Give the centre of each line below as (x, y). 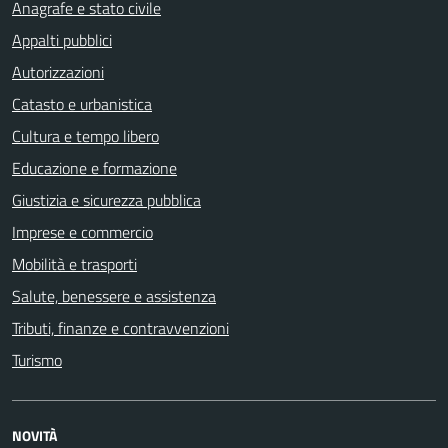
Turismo (37, 360)
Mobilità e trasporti (74, 264)
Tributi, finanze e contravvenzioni (120, 328)
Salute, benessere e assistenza (114, 296)
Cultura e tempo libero (85, 136)
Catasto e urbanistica (82, 104)
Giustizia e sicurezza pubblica (106, 200)
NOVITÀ (34, 435)
